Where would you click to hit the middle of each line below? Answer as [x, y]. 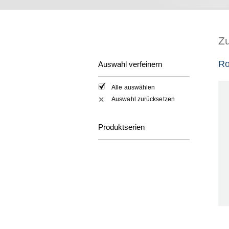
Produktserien [121, 127]
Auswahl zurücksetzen [143, 99]
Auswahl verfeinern [130, 64]
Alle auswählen [133, 88]
